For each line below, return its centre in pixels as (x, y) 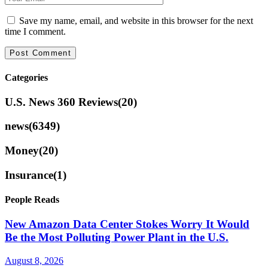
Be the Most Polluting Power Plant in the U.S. (117, 237)
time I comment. (35, 32)
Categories (26, 77)
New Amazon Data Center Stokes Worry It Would (127, 224)
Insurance (29, 175)
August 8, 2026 (34, 261)
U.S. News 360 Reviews (61, 102)
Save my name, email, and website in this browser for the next (136, 21)
